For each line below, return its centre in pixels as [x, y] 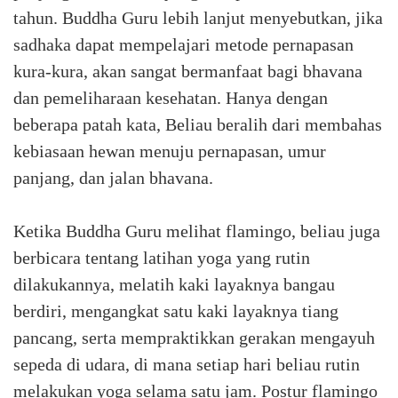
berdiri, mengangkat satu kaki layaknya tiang [176, 311]
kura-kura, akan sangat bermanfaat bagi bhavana [188, 71]
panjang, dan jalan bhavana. [113, 178]
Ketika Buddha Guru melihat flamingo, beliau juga [197, 231]
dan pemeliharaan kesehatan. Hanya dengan [171, 98]
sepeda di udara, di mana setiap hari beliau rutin [187, 364]
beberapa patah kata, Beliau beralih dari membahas [198, 124]
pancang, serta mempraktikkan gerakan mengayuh [194, 338]
